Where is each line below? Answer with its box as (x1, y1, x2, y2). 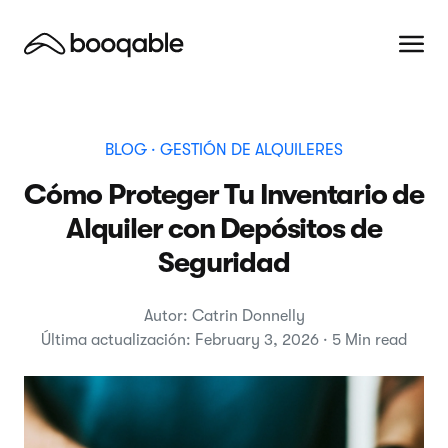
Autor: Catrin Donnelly (143, 307, 305, 325)
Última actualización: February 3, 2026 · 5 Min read (41, 331, 407, 349)
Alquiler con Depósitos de (66, 212, 382, 245)
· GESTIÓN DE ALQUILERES (147, 141, 343, 159)
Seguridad (158, 246, 290, 279)
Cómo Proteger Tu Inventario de (24, 178, 424, 211)
